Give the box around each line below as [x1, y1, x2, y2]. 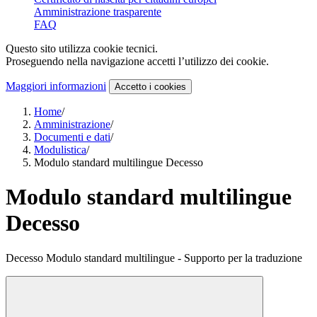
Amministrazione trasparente [34, 6, 161, 18]
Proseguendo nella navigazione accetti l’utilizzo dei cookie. [6, 55, 269, 68]
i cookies [146, 81, 186, 93]
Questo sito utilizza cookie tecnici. [6, 42, 158, 55]
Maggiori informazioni [6, 80, 106, 93]
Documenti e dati [34, 131, 110, 144]
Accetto [115, 81, 146, 93]
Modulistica [34, 144, 86, 156]
